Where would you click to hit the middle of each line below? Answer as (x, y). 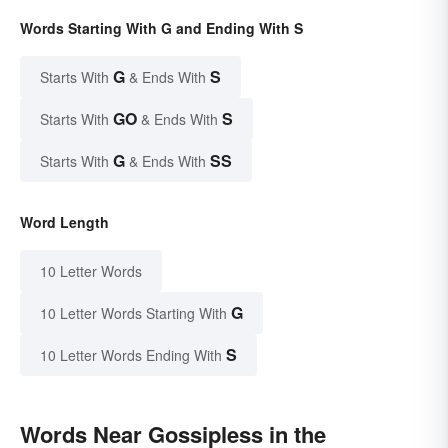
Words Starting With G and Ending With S (161, 28)
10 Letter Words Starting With (133, 313)
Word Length (64, 222)
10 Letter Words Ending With (131, 355)
